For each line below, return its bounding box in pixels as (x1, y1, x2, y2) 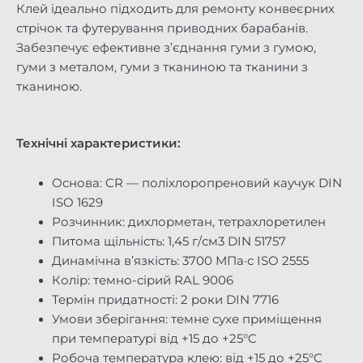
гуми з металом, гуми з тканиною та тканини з (16, 60, 308, 75)
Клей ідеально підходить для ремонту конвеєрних (16, 2, 335, 17)
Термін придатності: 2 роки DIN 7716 (51, 293, 279, 308)
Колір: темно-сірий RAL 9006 (51, 273, 233, 288)
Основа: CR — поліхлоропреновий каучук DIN (51, 176, 342, 191)
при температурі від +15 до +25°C (51, 331, 257, 347)
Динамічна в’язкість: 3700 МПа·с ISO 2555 (51, 254, 309, 269)
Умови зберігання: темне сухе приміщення (51, 312, 322, 327)
